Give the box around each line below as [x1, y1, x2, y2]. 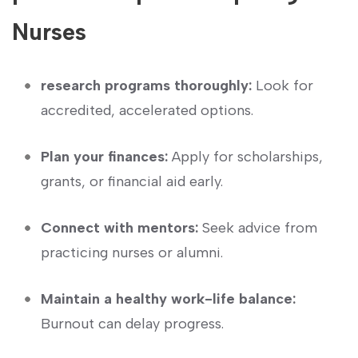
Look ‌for [252, 76, 313, 94]
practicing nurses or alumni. [41, 243, 223, 261]
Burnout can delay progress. [41, 314, 224, 332]
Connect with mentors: [41, 218, 198, 237]
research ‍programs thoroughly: [41, 76, 252, 94]
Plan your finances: [41, 147, 168, 165]
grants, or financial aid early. [41, 172, 223, 190]
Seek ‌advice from [198, 218, 317, 237]
